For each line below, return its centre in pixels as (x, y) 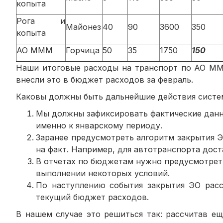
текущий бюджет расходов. (92, 197)
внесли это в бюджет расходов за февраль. (105, 79)
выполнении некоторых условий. (103, 173)
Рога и (41, 21)
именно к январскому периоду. (99, 125)
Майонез (83, 27)
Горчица (83, 50)
